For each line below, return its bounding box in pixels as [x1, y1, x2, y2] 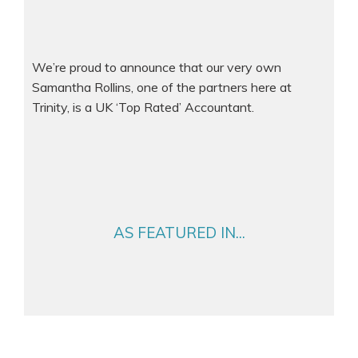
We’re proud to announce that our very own [32, 58, 281, 75]
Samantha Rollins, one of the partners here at [32, 78, 292, 95]
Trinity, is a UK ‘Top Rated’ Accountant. [32, 98, 254, 115]
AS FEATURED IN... [113, 223, 245, 243]
